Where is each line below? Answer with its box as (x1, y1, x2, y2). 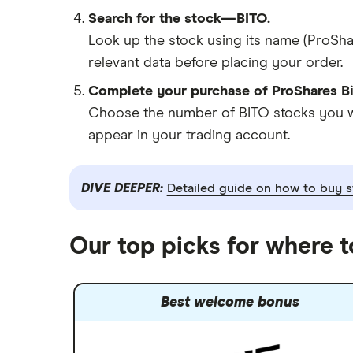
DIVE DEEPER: (80, 181, 167, 195)
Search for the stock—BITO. (88, 12, 270, 26)
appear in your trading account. (88, 128, 290, 143)
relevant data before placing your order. (88, 56, 343, 70)
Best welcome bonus (160, 295, 299, 310)
